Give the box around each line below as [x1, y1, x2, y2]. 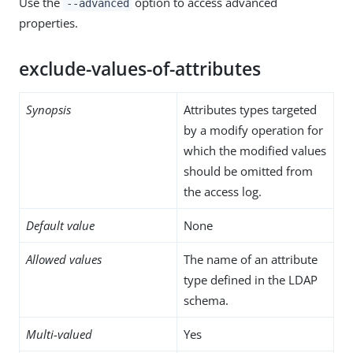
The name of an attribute [184, 251, 318, 267]
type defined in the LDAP [184, 271, 318, 288]
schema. [184, 292, 229, 308]
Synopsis [26, 101, 71, 117]
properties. [19, 14, 78, 31]
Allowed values [26, 251, 102, 267]
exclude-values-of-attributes [19, 56, 261, 81]
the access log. [184, 183, 262, 199]
